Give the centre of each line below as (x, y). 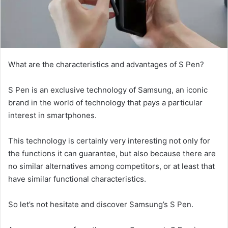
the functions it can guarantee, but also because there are (112, 153)
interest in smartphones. (52, 115)
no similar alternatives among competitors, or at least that (111, 166)
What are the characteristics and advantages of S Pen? (106, 64)
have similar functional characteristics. (77, 179)
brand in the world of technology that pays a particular (105, 102)
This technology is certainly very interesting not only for (109, 140)
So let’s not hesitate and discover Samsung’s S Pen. (101, 204)
